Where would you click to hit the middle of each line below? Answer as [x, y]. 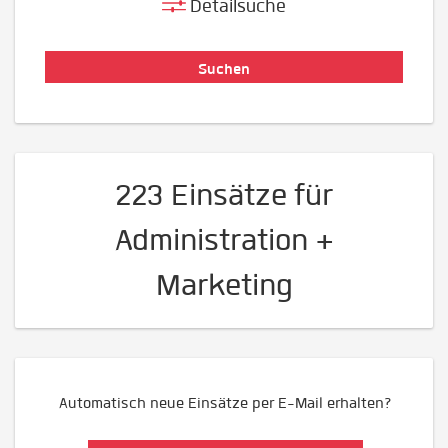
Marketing [224, 285]
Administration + [224, 240]
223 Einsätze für [224, 195]
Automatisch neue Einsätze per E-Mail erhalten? [225, 403]
